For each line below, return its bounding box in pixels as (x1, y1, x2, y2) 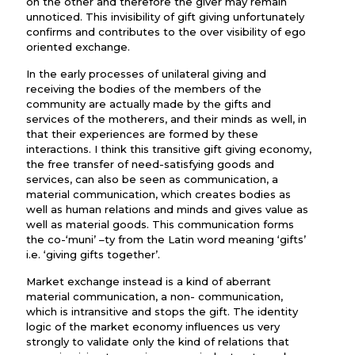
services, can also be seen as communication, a (26, 173, 278, 185)
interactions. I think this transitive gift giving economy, (26, 143, 311, 155)
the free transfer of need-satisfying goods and (26, 158, 274, 170)
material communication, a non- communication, (26, 290, 283, 303)
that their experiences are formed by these (26, 128, 258, 140)
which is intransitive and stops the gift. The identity (26, 305, 298, 318)
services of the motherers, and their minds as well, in (26, 113, 307, 125)
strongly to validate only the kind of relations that (26, 335, 289, 348)
